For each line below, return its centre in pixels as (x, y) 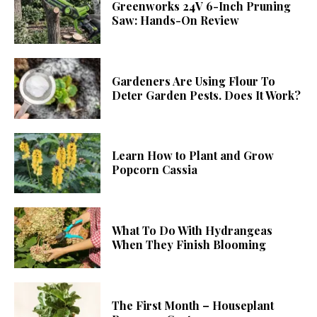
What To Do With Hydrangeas (192, 231)
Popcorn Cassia (155, 170)
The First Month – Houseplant (193, 305)
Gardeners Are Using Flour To (194, 81)
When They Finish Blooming (189, 245)
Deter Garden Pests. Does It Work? (207, 95)
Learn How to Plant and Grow (193, 156)
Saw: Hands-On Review (176, 21)
